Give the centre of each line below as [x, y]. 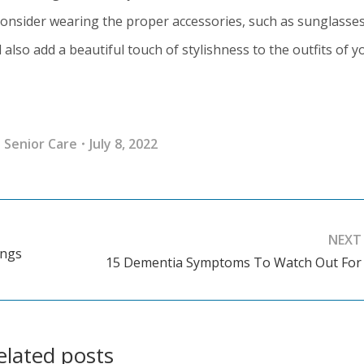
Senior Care [41, 144]
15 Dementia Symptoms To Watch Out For [233, 262]
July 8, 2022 [124, 144]
